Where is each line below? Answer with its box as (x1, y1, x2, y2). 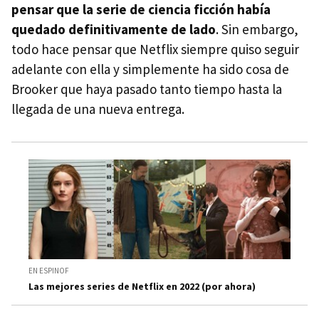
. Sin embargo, (216, 20, 298, 38)
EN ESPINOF (28, 266, 69, 276)
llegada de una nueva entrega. (11, 100, 184, 117)
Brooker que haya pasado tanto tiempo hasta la (11, 80, 282, 98)
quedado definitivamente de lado (11, 20, 216, 38)
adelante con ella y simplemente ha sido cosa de (11, 60, 289, 78)
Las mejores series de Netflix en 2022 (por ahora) (28, 280, 256, 293)
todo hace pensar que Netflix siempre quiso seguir (11, 40, 299, 58)
